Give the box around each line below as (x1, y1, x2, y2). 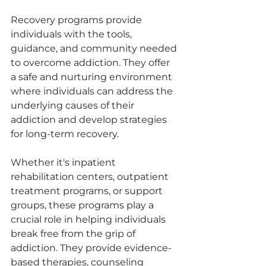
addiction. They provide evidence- (11, 242, 172, 254)
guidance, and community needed (11, 43, 179, 54)
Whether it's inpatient (11, 157, 118, 168)
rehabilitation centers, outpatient (11, 171, 171, 182)
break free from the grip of (11, 228, 138, 239)
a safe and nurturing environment (11, 71, 175, 83)
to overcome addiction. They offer (11, 57, 172, 68)
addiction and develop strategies (11, 114, 169, 125)
